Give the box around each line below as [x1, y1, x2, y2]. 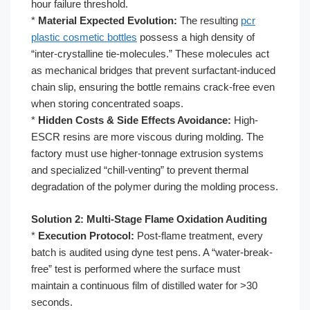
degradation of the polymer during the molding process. [31, 181, 278, 192]
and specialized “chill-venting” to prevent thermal [31, 164, 248, 176]
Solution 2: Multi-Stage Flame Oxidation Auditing [31, 212, 267, 225]
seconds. [31, 295, 73, 308]
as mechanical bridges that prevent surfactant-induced [31, 64, 275, 76]
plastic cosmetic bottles [31, 31, 137, 43]
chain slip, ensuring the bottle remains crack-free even [31, 81, 275, 93]
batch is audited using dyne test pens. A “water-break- [31, 246, 273, 258]
